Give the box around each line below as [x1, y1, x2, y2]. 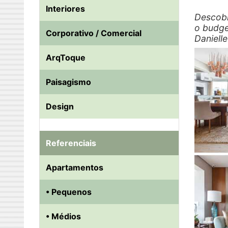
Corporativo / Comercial [46, 28, 141, 39]
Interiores [46, 4, 85, 14]
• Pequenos [46, 187, 92, 197]
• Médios [46, 211, 81, 222]
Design [46, 101, 74, 112]
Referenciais [46, 138, 96, 149]
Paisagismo [46, 77, 91, 88]
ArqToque [46, 52, 85, 63]
